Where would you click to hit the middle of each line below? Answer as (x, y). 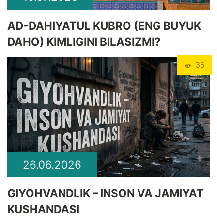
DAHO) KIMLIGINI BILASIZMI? (84, 41)
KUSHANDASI (43, 209)
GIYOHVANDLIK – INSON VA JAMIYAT (105, 193)
